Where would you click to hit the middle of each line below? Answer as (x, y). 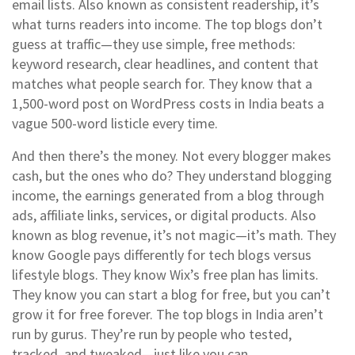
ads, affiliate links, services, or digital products (148, 215)
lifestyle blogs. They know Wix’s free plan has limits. (165, 275)
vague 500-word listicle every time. (115, 123)
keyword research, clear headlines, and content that (165, 64)
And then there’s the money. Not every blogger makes (172, 156)
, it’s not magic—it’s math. (225, 235)
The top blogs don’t (262, 24)
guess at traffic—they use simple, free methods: (154, 44)
